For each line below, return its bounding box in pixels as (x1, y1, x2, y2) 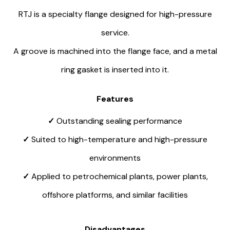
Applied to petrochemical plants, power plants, (31, 171, 208, 182)
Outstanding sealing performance (56, 116, 182, 127)
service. (101, 27, 129, 39)
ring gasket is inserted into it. (61, 64, 169, 75)
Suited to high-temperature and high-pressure (31, 134, 207, 145)
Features (97, 93, 133, 105)
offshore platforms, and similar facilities (42, 189, 188, 201)
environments (89, 152, 141, 164)
